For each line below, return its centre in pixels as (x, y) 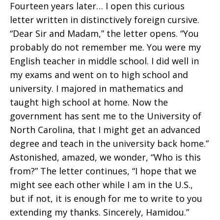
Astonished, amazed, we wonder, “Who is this (105, 157)
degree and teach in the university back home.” (109, 143)
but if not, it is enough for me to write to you (106, 198)
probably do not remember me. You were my (105, 47)
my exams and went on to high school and (99, 75)
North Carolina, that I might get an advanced (105, 130)
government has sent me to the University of (106, 116)
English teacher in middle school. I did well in (104, 61)
